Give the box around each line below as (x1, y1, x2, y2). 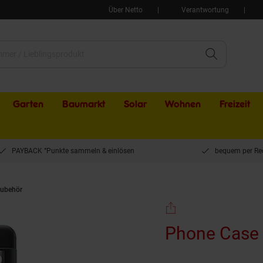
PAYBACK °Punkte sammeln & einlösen (11, 147, 134, 155)
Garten (13, 97, 44, 110)
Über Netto (109, 5, 143, 14)
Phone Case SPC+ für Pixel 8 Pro (37, 186, 141, 194)
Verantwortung (181, 5, 229, 14)
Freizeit (219, 97, 250, 110)
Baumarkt (62, 97, 106, 110)
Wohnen (165, 97, 201, 110)
